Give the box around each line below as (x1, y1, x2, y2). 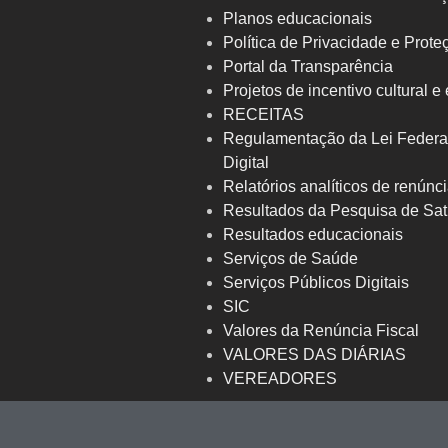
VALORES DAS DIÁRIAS (223, 346, 407, 364)
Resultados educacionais (223, 226, 404, 244)
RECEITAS (223, 106, 305, 124)
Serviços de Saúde (223, 250, 359, 268)
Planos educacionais (223, 10, 373, 28)
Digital (223, 154, 270, 172)
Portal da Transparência (223, 58, 394, 76)
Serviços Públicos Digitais (223, 274, 410, 292)
